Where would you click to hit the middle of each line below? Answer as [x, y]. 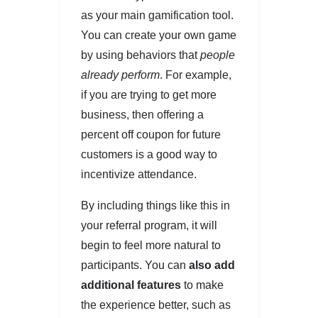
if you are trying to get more [149, 94]
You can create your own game [159, 35]
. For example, [196, 75]
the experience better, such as [156, 305]
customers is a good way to [149, 154]
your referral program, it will [149, 225]
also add [212, 265]
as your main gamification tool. [157, 15]
